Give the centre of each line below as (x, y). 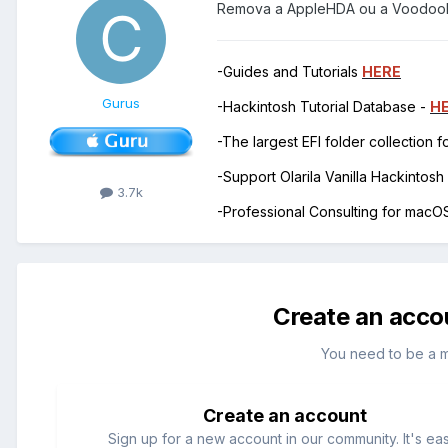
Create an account (284, 416)
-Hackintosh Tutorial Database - (323, 107)
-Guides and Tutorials (289, 72)
